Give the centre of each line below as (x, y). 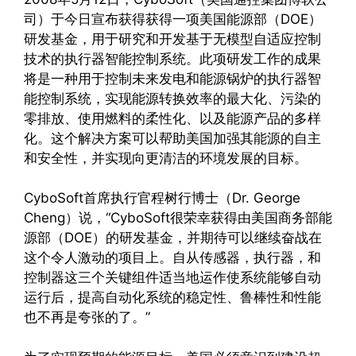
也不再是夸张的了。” (87, 317)
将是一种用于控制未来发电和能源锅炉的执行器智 (172, 78)
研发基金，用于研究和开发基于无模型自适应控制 (172, 39)
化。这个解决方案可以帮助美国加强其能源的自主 (172, 138)
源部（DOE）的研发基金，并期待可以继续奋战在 (173, 238)
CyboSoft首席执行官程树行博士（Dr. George (162, 198)
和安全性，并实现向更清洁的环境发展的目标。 (166, 158)
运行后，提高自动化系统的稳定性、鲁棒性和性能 (172, 298)
